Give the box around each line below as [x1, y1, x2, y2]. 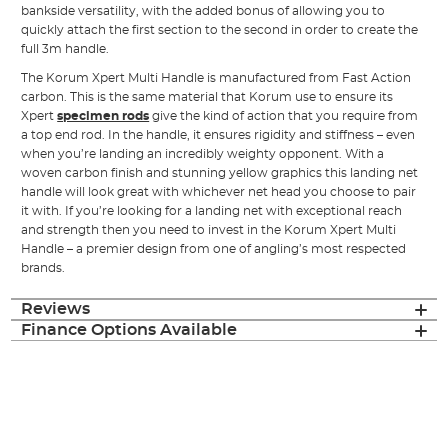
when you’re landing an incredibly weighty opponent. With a [21, 148, 385, 161]
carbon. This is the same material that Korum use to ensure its [21, 91, 394, 104]
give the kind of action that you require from [152, 110, 419, 123]
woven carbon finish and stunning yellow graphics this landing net [21, 167, 419, 180]
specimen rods [57, 110, 150, 123]
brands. [21, 262, 66, 275]
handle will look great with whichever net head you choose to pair [21, 186, 417, 199]
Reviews [21, 301, 91, 318]
